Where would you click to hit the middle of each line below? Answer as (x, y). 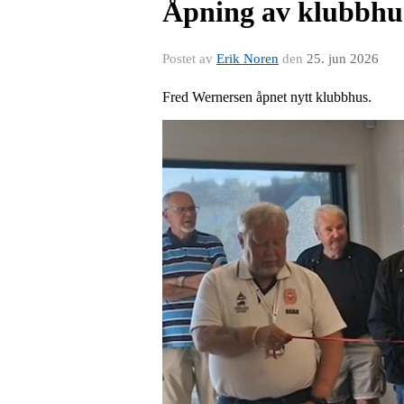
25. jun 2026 (343, 59)
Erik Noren (248, 59)
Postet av (189, 59)
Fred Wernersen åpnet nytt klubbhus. (267, 97)
